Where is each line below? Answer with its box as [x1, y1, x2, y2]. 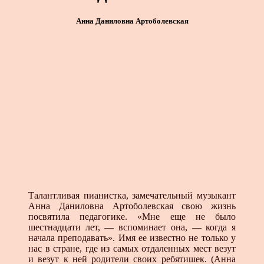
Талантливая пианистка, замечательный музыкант [28, 190, 236, 200]
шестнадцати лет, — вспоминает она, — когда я [28, 222, 236, 232]
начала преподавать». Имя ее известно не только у [28, 232, 236, 243]
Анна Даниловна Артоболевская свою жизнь [28, 200, 236, 211]
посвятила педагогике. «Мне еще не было [28, 211, 236, 222]
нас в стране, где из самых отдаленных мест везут [28, 243, 236, 253]
